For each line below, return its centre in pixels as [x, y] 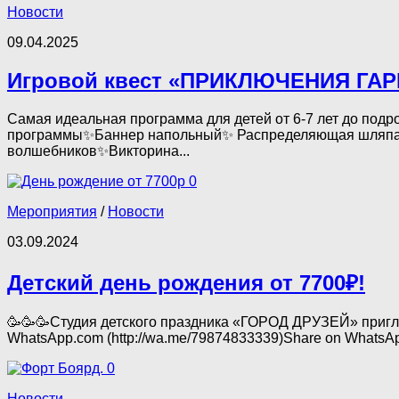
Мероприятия [52, 211]
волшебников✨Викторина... [98, 151]
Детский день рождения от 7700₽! [186, 283]
